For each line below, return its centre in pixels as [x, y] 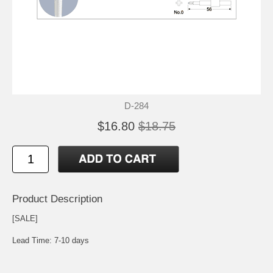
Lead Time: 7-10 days [51, 240]
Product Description [57, 199]
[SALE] [25, 218]
